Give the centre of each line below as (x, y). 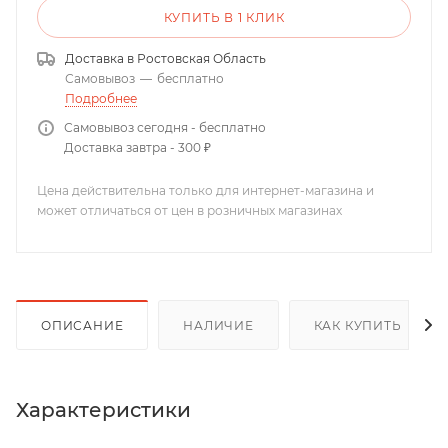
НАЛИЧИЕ (218, 325)
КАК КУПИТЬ (357, 325)
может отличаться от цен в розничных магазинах (189, 210)
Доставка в (101, 58)
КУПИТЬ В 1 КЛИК (224, 17)
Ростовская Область (201, 58)
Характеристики (103, 409)
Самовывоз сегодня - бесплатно (165, 127)
